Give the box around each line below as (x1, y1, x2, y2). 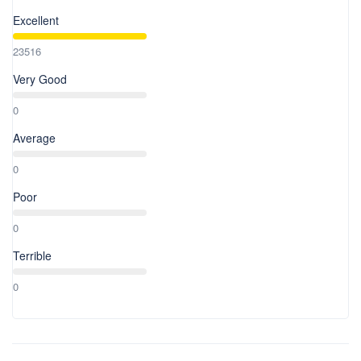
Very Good (13, 70, 67, 87)
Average (13, 129, 56, 146)
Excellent (13, 11, 59, 28)
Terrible (13, 247, 52, 263)
